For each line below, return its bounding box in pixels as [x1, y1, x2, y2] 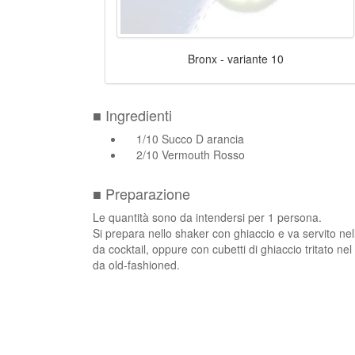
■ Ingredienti [93, 104, 172, 125]
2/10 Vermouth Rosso [136, 146, 245, 162]
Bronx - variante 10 [187, 50, 284, 67]
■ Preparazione [93, 182, 190, 204]
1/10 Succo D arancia [136, 130, 244, 147]
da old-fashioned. [93, 256, 180, 273]
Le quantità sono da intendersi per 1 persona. [93, 208, 322, 225]
